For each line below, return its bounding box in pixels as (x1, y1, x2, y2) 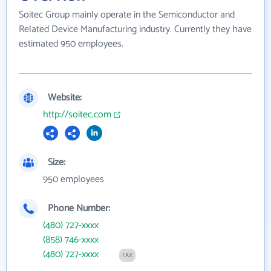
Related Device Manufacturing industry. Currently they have (19, 21, 252, 38)
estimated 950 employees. (19, 35, 123, 52)
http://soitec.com (43, 106, 111, 123)
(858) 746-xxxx (43, 231, 99, 248)
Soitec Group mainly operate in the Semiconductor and (19, 6, 235, 23)
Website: (48, 89, 82, 106)
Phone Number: (48, 200, 110, 217)
